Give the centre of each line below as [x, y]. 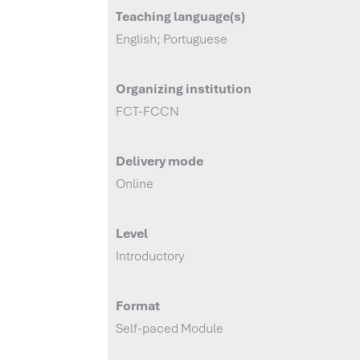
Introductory [150, 256]
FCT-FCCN [148, 111]
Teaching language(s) [181, 16]
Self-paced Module [170, 328]
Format [138, 305]
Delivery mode [160, 161]
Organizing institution [184, 88]
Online [135, 183]
